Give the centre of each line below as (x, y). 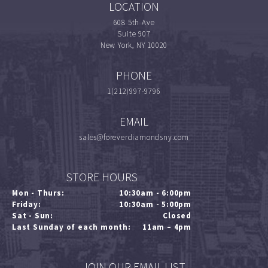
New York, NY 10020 (134, 45)
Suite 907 (134, 33)
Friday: (27, 204)
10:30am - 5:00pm (155, 204)
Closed (177, 215)
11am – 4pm (167, 227)
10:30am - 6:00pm (155, 193)
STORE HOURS (102, 177)
